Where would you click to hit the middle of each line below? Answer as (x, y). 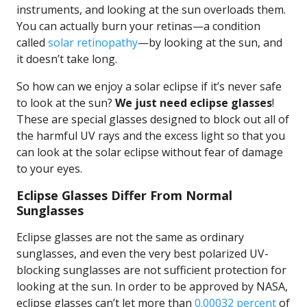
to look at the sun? (66, 103)
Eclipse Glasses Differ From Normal (124, 195)
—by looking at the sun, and (210, 42)
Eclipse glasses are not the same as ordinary (130, 237)
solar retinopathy (93, 42)
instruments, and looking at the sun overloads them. (151, 10)
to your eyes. (49, 169)
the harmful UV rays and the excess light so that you (151, 136)
